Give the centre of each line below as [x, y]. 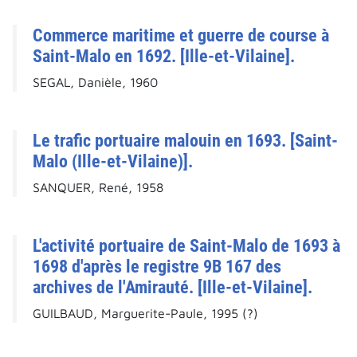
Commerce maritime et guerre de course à [181, 35]
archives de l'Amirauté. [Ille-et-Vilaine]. [173, 287]
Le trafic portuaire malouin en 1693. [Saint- [185, 141]
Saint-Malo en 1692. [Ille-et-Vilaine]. [164, 56]
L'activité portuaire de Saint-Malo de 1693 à [186, 246]
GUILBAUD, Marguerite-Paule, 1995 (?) [145, 314]
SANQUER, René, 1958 [98, 188]
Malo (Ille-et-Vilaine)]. [113, 161]
